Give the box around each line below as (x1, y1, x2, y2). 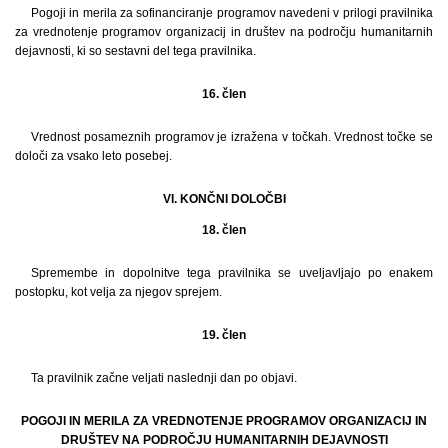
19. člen (202, 327, 246, 342)
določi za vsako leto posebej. (15, 148, 172, 163)
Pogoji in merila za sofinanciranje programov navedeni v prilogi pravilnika (31, 5, 433, 20)
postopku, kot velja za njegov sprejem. (15, 284, 222, 299)
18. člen (202, 222, 246, 237)
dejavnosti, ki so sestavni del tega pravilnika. (15, 43, 256, 58)
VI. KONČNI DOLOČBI (162, 191, 286, 206)
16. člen (202, 86, 246, 101)
